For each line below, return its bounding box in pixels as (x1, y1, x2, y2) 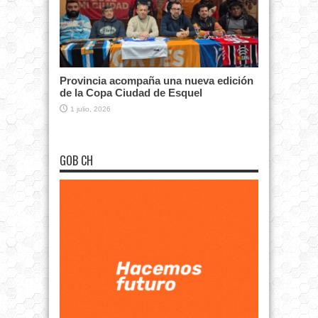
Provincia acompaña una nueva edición (60, 75, 253, 87)
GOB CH (60, 152, 93, 170)
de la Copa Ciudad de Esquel (60, 87, 202, 99)
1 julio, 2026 (70, 105, 111, 114)
